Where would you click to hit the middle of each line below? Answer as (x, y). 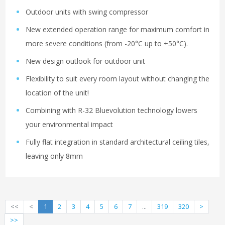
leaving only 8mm (54, 156)
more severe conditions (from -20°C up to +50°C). (107, 44)
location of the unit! (57, 93)
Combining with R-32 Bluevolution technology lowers (111, 110)
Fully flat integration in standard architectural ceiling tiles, (118, 142)
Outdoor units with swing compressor (87, 12)
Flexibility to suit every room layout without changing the (118, 79)
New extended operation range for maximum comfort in (118, 30)
